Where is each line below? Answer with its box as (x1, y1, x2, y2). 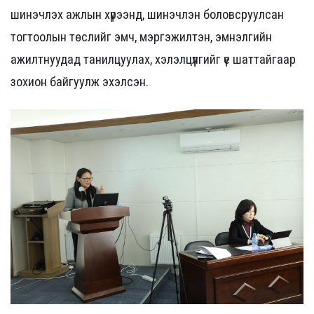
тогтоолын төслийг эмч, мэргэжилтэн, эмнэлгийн (11, 29, 272, 46)
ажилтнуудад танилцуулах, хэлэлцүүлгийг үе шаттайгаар (11, 52, 296, 68)
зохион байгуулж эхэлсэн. (11, 74, 149, 90)
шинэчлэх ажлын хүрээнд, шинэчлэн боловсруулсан (11, 7, 284, 23)
